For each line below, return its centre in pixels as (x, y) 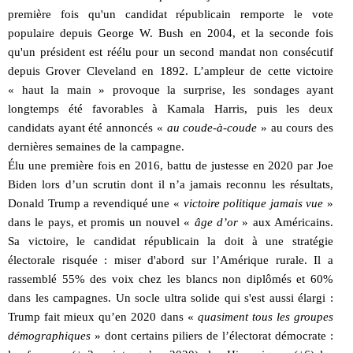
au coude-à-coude (212, 127)
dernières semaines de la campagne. (96, 146)
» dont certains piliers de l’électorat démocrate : (212, 335)
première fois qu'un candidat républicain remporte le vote (171, 14)
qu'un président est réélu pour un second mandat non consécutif (171, 52)
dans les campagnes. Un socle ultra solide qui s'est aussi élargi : (171, 297)
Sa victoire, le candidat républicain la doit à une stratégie (171, 241)
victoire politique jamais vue (253, 203)
